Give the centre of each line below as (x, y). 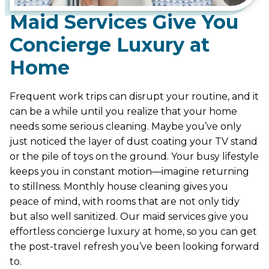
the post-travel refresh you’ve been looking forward (134, 246)
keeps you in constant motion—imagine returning (129, 171)
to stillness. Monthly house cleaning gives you (119, 186)
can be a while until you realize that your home (123, 111)
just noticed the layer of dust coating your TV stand (134, 141)
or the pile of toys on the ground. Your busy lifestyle (134, 156)
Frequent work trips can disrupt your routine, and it (134, 96)
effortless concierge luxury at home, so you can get (133, 231)
